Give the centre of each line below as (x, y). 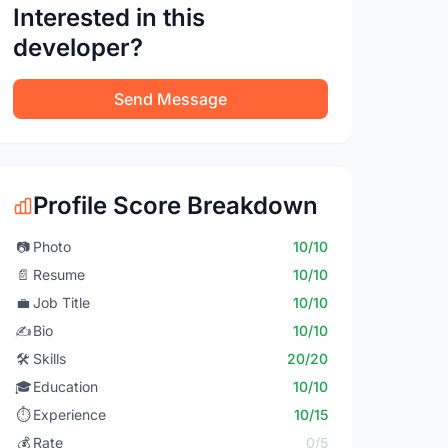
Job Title (62, 302)
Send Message (171, 99)
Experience (70, 414)
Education (66, 386)
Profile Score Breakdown (176, 205)
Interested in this (109, 17)
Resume (59, 274)
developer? (78, 47)
